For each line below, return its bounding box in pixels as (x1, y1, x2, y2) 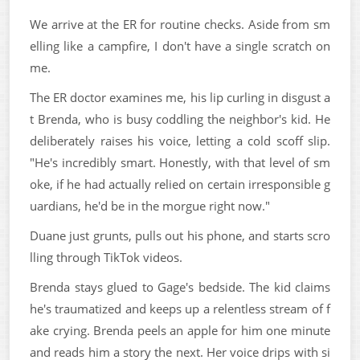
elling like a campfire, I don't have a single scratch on (30, 37, 330, 54)
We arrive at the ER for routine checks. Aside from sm (30, 15, 330, 32)
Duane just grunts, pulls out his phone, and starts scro (30, 227, 330, 243)
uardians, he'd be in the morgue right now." (30, 197, 270, 214)
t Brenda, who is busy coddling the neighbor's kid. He (30, 110, 330, 127)
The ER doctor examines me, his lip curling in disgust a (30, 88, 330, 105)
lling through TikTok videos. (30, 248, 182, 265)
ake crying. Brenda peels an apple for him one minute (30, 321, 330, 338)
